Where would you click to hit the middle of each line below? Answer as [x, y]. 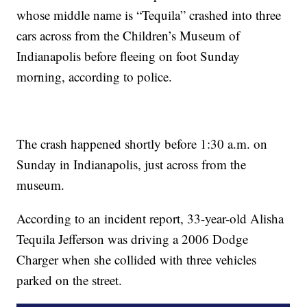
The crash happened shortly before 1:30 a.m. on [142, 144]
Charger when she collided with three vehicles [137, 260]
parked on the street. [70, 280]
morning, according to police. [95, 77]
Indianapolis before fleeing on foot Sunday [128, 56]
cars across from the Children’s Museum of [128, 36]
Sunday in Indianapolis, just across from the [132, 164]
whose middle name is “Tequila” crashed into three [149, 15]
